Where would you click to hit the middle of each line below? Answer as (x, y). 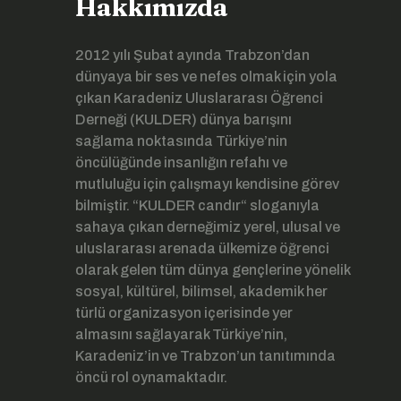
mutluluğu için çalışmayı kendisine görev (207, 184)
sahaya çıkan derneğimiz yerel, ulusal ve (208, 227)
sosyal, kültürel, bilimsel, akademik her (201, 291)
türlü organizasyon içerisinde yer (184, 313)
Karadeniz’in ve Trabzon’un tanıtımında (205, 356)
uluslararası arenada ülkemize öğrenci (202, 248)
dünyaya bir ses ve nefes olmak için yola (206, 77)
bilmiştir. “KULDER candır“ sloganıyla (197, 205)
